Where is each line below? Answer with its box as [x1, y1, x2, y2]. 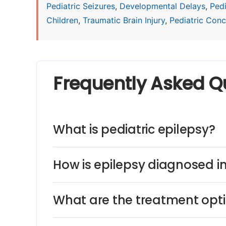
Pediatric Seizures [46, 1, 115, 11]
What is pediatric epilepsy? [53, 121, 215, 138]
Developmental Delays [120, 1, 205, 11]
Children [46, 15, 78, 25]
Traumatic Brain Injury [83, 15, 165, 25]
